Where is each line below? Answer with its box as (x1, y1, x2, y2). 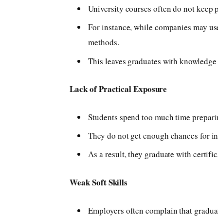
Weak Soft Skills (70, 176, 128, 188)
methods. (88, 36, 119, 48)
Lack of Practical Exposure (70, 83, 167, 95)
